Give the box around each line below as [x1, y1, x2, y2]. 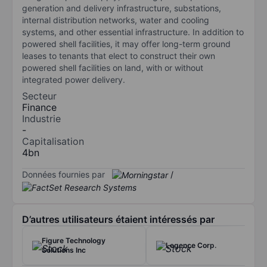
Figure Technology [42, 236, 105, 246]
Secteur [22, 89, 57, 102]
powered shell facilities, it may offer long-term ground [22, 38, 231, 49]
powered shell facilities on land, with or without [22, 62, 203, 73]
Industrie [22, 112, 61, 125]
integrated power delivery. [22, 74, 125, 85]
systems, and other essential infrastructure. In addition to [22, 26, 244, 37]
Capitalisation [22, 135, 84, 147]
